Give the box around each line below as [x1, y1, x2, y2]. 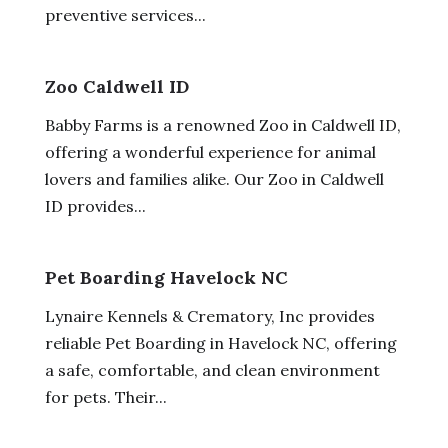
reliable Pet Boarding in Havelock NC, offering [44, 332, 397, 353]
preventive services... [44, 4, 206, 25]
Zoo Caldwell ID [44, 74, 189, 98]
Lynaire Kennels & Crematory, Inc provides [44, 305, 375, 326]
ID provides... [44, 195, 146, 216]
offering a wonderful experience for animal [44, 141, 376, 162]
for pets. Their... [44, 386, 167, 407]
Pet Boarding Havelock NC [44, 265, 288, 289]
